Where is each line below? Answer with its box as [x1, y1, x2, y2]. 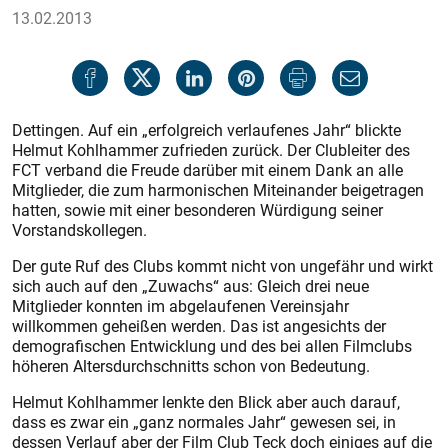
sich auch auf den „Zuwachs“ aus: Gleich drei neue [12, 275, 369, 297]
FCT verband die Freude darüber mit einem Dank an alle [12, 159, 403, 181]
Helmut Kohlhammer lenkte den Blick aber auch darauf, [12, 391, 400, 413]
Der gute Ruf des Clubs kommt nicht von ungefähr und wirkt [12, 255, 433, 277]
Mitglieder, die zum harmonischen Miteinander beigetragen [12, 179, 424, 201]
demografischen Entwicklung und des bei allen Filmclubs [12, 335, 412, 357]
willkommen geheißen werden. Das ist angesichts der [12, 315, 386, 337]
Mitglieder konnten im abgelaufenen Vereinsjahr [12, 295, 349, 317]
